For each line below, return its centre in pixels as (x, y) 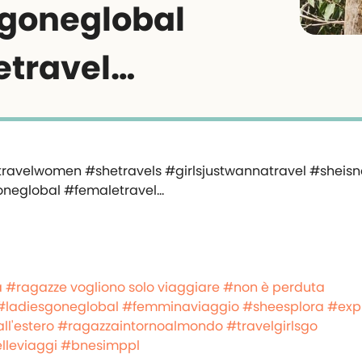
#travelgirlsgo (272, 326)
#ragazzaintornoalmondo (140, 326)
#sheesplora (283, 307)
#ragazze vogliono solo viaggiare (113, 287)
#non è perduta (274, 287)
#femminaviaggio (181, 307)
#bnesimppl (100, 345)
